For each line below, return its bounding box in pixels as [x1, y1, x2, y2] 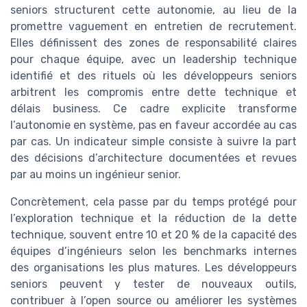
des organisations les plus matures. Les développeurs [10, 260, 297, 274]
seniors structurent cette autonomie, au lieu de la [10, 3, 297, 16]
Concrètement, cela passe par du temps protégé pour [10, 195, 297, 208]
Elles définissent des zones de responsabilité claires [10, 36, 297, 49]
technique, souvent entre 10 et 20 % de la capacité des [10, 228, 297, 241]
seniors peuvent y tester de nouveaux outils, [10, 277, 297, 291]
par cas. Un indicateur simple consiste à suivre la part [10, 134, 297, 148]
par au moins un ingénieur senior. [10, 167, 181, 181]
